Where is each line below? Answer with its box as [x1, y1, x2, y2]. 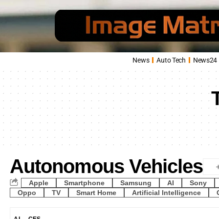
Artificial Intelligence [132, 189, 201, 197]
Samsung [120, 178, 152, 187]
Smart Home [76, 189, 116, 197]
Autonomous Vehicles [10, 155, 203, 177]
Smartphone [64, 178, 105, 187]
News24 [193, 56, 218, 64]
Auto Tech [156, 56, 186, 64]
